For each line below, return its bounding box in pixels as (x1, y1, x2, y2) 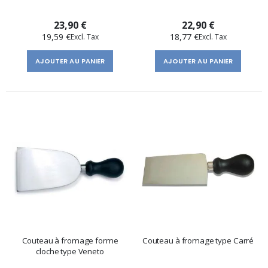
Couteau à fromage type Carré (142, 235, 254, 246)
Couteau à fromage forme (22, 235, 118, 246)
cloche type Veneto (36, 246, 104, 257)
